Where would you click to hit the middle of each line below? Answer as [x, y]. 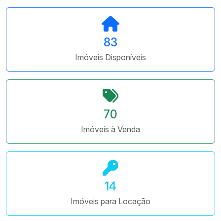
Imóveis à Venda [110, 129]
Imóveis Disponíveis [110, 57]
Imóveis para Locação [110, 201]
